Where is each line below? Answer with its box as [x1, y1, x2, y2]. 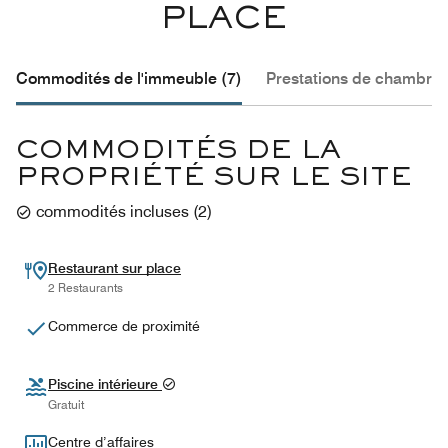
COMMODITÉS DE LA [16, 139, 341, 164]
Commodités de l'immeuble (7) [16, 69, 242, 88]
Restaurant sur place [48, 260, 181, 276]
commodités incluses [36, 202, 189, 222]
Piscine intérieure [48, 376, 162, 392]
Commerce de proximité [48, 318, 200, 334]
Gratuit [48, 397, 84, 413]
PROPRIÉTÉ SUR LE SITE [16, 166, 412, 191]
